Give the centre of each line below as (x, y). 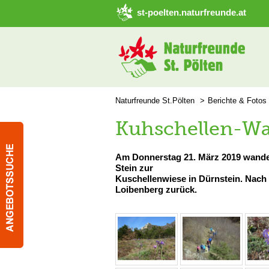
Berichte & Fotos (237, 101)
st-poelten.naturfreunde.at (192, 12)
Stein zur (134, 168)
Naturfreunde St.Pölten (155, 101)
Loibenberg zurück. (156, 189)
